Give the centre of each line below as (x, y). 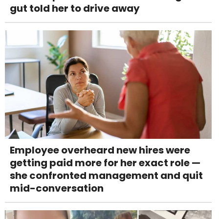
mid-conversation (57, 188)
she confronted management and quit (106, 176)
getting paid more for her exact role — (105, 163)
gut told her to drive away (75, 9)
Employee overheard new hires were (100, 150)
